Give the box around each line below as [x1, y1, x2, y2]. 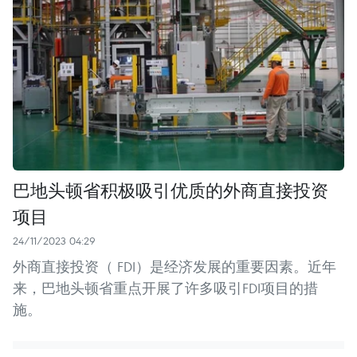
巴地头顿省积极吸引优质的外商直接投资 [13, 177, 328, 202]
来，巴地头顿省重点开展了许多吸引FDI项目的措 [13, 278, 318, 297]
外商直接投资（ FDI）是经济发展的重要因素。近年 [13, 257, 336, 276]
